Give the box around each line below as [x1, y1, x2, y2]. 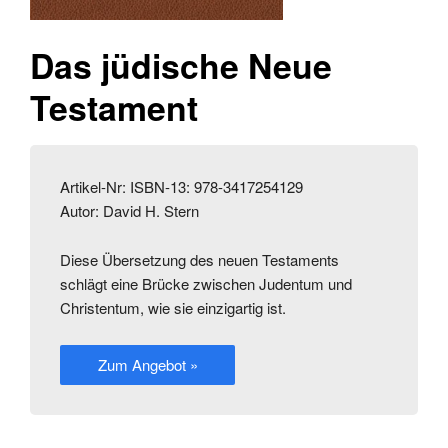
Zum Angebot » [97, 354, 198, 376]
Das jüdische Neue [30, 41, 332, 90]
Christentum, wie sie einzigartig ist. [60, 297, 286, 319]
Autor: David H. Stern [60, 200, 199, 222]
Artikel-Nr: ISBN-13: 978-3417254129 [60, 176, 303, 198]
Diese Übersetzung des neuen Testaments [60, 249, 339, 271]
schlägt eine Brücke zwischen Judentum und [60, 273, 352, 295]
